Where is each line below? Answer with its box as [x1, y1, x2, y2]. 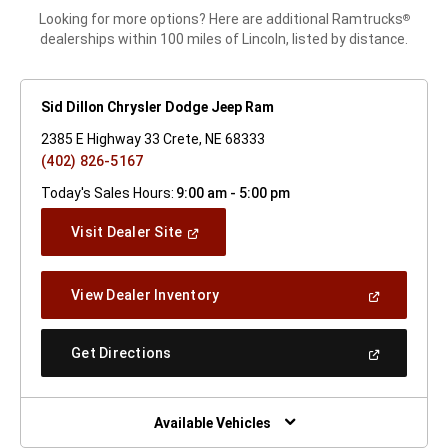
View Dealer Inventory [71, 287, 220, 304]
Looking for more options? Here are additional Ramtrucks [38, 11, 403, 28]
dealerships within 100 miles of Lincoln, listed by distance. [40, 31, 408, 48]
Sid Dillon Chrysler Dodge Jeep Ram [41, 99, 274, 116]
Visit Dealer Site [71, 224, 183, 241]
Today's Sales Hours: [41, 185, 174, 202]
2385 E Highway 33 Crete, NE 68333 [41, 131, 265, 148]
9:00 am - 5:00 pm [175, 185, 290, 202]
